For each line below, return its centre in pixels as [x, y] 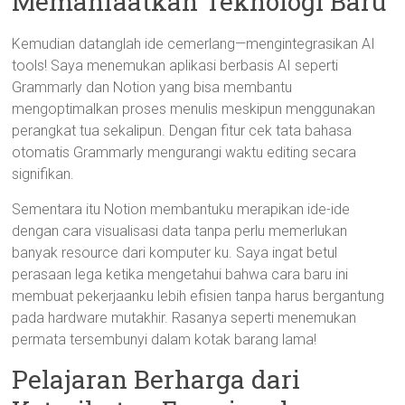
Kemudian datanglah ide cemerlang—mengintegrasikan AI [194, 44]
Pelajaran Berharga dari [156, 379]
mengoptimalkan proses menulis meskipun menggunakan [194, 109]
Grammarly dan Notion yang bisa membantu [152, 87]
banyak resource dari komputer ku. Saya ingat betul [175, 253]
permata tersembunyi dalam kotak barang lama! [165, 339]
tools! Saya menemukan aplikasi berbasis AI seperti [175, 66]
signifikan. [43, 174]
